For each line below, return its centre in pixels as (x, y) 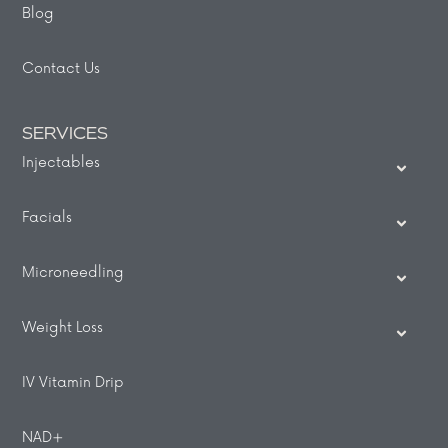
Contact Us (61, 68)
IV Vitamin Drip (73, 382)
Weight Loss (63, 327)
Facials (47, 217)
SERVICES (65, 134)
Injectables (61, 162)
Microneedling (73, 272)
